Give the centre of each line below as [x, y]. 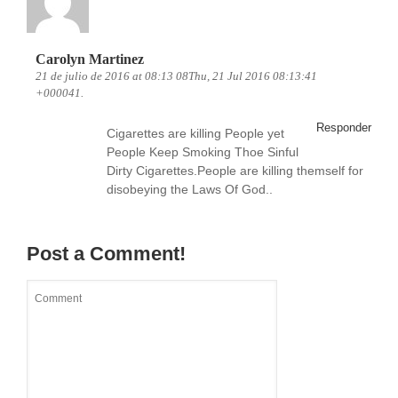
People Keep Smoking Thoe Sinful [203, 152]
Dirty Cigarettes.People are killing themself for [235, 171]
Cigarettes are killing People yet [195, 133]
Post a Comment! [106, 254]
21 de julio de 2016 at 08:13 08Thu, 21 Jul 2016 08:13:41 [176, 76]
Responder [344, 127]
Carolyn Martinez [90, 59]
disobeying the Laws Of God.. [190, 189]
